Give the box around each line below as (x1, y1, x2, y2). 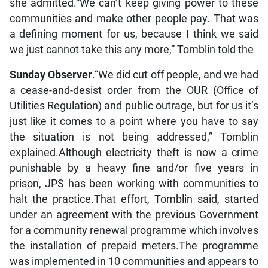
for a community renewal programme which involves (9, 224, 259, 237)
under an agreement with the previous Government (9, 209, 259, 221)
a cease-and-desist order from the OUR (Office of (9, 84, 259, 97)
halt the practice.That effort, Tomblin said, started (9, 193, 259, 206)
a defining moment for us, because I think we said (9, 28, 259, 41)
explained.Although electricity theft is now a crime (9, 147, 259, 159)
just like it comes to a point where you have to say (9, 115, 259, 128)
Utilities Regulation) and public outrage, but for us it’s (9, 100, 259, 112)
